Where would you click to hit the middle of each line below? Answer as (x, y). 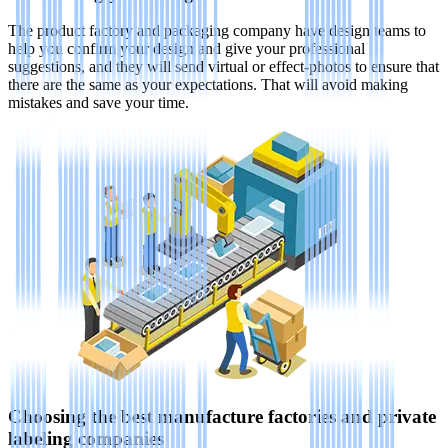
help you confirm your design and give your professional (186, 49)
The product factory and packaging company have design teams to (217, 31)
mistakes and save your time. (98, 103)
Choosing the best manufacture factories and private (222, 416)
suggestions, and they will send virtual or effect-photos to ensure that (223, 67)
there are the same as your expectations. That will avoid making (208, 85)
